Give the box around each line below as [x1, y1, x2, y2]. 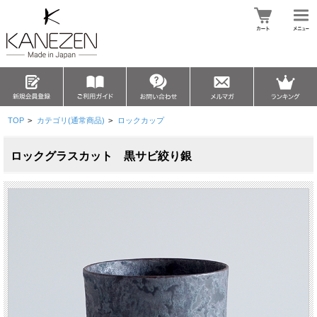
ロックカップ [117, 116, 164, 125]
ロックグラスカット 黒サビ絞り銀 [11, 150, 192, 163]
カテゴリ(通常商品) [36, 116, 105, 125]
